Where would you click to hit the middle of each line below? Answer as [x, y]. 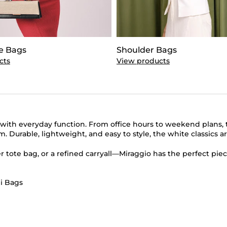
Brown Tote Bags [82, 211]
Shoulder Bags [147, 50]
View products [143, 61]
